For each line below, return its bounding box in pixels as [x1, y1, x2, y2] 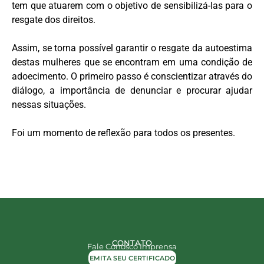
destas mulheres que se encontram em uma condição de [12, 56, 252, 68]
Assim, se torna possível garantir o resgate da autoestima [12, 42, 252, 54]
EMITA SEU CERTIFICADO [89, 253, 175, 262]
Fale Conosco [87, 241, 138, 251]
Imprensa [140, 241, 177, 251]
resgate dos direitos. [12, 14, 95, 25]
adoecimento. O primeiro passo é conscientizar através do [12, 70, 252, 82]
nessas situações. [12, 98, 86, 110]
